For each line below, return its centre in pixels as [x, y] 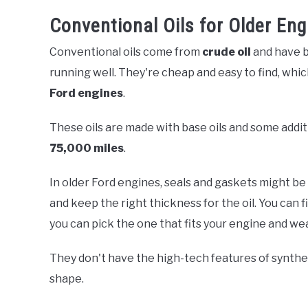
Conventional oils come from [126, 52]
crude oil [227, 52]
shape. [67, 279]
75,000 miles [87, 148]
